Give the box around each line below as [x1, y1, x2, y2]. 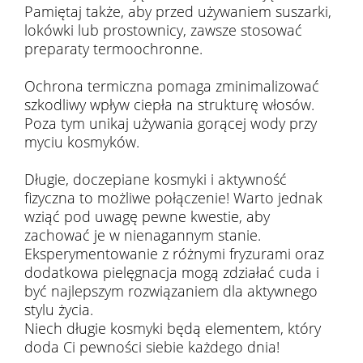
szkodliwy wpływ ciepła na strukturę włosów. [24, 95, 314, 114]
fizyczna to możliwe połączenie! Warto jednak [24, 188, 322, 207]
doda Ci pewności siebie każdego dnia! [24, 337, 280, 357]
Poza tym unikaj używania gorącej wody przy [24, 113, 317, 133]
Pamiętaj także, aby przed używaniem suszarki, [24, 2, 331, 21]
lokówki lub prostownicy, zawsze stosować [24, 20, 302, 40]
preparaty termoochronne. [24, 39, 203, 58]
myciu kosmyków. [24, 132, 139, 152]
